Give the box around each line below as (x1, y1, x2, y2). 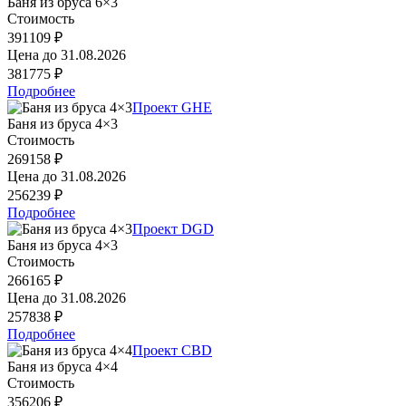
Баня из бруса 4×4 (7, 358, 118, 374)
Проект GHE (132, 99, 212, 115)
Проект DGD (132, 220, 214, 237)
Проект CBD (132, 342, 212, 358)
